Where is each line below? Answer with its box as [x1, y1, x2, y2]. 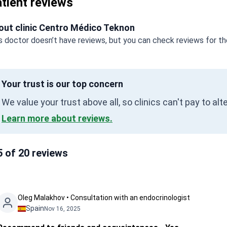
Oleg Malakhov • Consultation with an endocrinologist [18, 194, 190, 202]
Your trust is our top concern [2, 79, 123, 89]
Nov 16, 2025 [44, 205, 81, 212]
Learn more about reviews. [2, 113, 112, 124]
